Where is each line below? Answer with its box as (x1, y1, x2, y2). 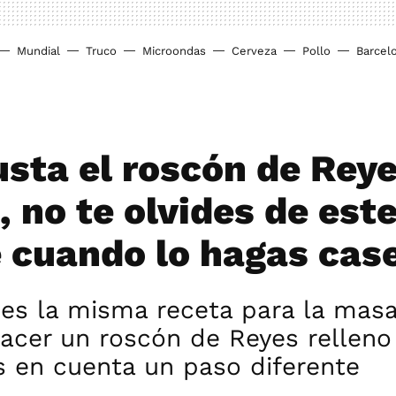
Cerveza (232, 44, 277, 57)
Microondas (142, 44, 206, 57)
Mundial (17, 44, 60, 57)
